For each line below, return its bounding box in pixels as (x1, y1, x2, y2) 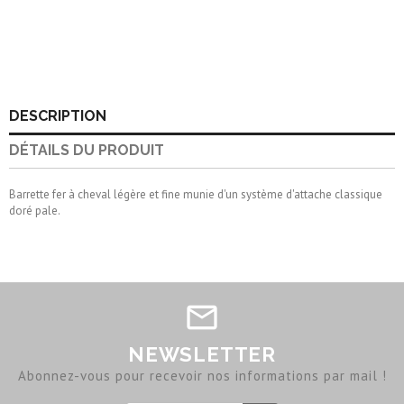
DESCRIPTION (9, 107, 106, 125)
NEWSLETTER (128, 343, 276, 367)
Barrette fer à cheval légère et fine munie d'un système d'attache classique (9, 187, 382, 203)
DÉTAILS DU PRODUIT (9, 142, 164, 160)
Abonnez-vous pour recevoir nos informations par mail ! (17, 367, 387, 385)
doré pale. (9, 203, 60, 219)
